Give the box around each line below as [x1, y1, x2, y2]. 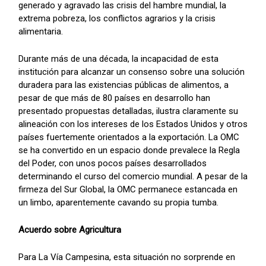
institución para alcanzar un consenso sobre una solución [18, 66, 245, 77]
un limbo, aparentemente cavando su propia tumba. [18, 197, 218, 208]
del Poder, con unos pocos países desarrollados [18, 157, 207, 169]
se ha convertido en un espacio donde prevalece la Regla [18, 144, 240, 156]
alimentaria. [18, 26, 63, 37]
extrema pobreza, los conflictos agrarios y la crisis [18, 12, 216, 24]
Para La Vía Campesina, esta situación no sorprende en [18, 251, 235, 262]
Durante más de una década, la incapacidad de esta [18, 53, 218, 64]
